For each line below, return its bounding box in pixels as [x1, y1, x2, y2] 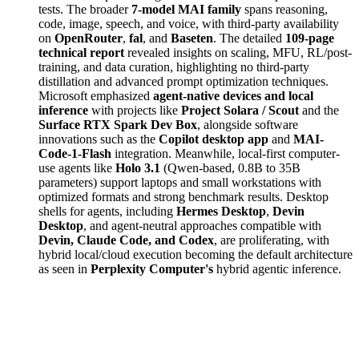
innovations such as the [38, 131, 159, 146]
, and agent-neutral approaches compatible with [83, 218, 321, 232]
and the [299, 103, 339, 117]
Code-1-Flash [38, 146, 111, 160]
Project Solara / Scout [181, 103, 299, 117]
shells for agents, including [38, 204, 176, 218]
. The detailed [213, 30, 285, 45]
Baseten [171, 30, 213, 45]
